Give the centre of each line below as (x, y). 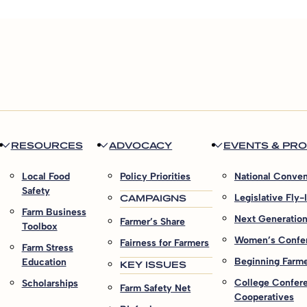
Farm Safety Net (156, 288)
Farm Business (54, 212)
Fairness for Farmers (165, 243)
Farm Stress (47, 248)
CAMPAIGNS (153, 198)
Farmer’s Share (153, 222)
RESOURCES (47, 145)
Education (44, 262)
